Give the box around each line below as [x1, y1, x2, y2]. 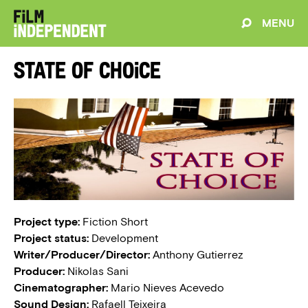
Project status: [14, 231, 89, 245]
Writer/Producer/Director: [14, 247, 150, 261]
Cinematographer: [14, 280, 108, 294]
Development [89, 231, 158, 245]
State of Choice [14, 60, 161, 85]
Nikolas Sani [65, 264, 129, 278]
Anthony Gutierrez [150, 247, 243, 261]
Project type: [14, 214, 80, 228]
